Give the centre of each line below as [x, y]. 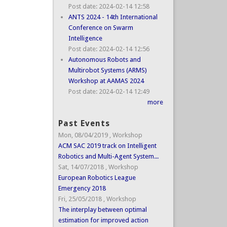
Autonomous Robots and [104, 59]
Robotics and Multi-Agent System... [108, 157]
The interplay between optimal [102, 210]
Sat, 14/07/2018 [81, 167]
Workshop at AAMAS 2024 [106, 81]
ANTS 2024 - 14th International [113, 17]
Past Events [84, 124]
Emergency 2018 [82, 188]
